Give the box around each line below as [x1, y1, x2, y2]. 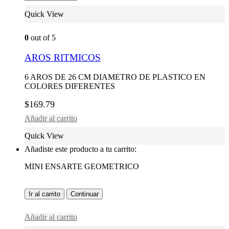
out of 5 [29, 33, 56, 42]
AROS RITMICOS [25, 52, 101, 63]
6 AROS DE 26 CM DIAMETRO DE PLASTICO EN [25, 73, 205, 82]
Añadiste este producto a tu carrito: [25, 145, 136, 154]
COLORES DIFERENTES [25, 82, 115, 91]
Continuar [71, 190, 99, 198]
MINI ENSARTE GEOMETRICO [25, 162, 139, 171]
